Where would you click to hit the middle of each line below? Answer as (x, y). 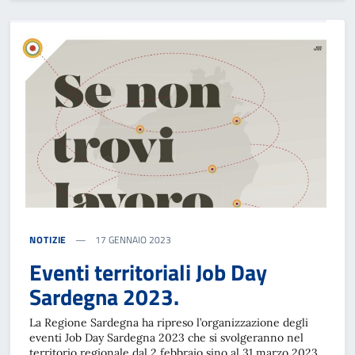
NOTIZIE (48, 240)
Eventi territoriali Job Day (148, 273)
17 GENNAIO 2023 (132, 240)
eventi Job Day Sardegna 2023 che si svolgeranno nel (166, 338)
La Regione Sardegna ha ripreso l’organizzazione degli (169, 323)
